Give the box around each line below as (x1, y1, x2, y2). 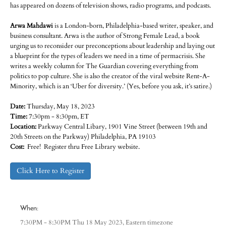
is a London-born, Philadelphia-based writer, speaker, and (54, 22, 213, 30)
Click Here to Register (17, 166, 84, 176)
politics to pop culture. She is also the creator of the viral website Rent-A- (10, 72, 210, 81)
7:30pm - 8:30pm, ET (29, 112, 89, 121)
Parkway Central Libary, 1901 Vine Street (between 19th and (36, 123, 207, 131)
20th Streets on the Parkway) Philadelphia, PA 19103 (10, 133, 156, 141)
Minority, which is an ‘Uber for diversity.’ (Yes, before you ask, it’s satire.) (10, 82, 213, 91)
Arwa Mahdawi (10, 22, 54, 30)
